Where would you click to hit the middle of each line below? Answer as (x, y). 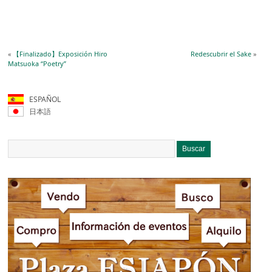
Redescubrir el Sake (221, 54)
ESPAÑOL (41, 99)
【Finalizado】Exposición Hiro (60, 54)
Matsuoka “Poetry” (37, 64)
